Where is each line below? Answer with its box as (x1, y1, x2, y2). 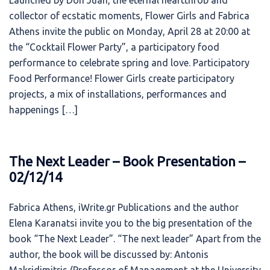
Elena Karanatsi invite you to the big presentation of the (9, 218, 252, 228)
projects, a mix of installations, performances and (9, 89, 227, 99)
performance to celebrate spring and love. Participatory (9, 57, 250, 68)
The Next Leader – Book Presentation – (9, 154, 245, 169)
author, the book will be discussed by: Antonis (9, 249, 209, 260)
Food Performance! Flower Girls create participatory (9, 73, 234, 84)
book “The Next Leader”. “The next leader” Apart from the (9, 233, 261, 244)
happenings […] (9, 104, 78, 115)
